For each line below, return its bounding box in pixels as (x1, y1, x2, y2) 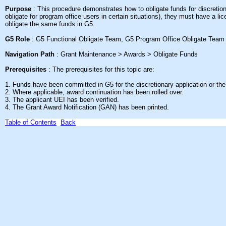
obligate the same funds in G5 (5, 20, 93, 28)
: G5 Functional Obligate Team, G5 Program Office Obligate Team (32, 35, 224, 43)
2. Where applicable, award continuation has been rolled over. (5, 88, 184, 96)
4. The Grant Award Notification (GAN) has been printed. (5, 103, 169, 111)
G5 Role (5, 35, 30, 43)
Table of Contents (5, 119, 56, 126)
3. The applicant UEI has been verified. (5, 96, 119, 103)
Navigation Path (5, 50, 54, 58)
